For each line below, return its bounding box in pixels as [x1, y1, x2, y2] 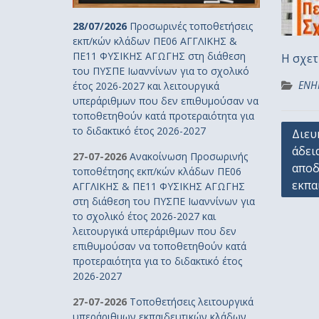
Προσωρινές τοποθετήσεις [130, 19, 253, 33]
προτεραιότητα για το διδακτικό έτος [73, 253, 242, 268]
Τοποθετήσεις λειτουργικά [130, 294, 253, 308]
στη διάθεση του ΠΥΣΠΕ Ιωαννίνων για [73, 194, 255, 208]
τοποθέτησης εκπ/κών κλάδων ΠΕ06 [73, 164, 241, 178]
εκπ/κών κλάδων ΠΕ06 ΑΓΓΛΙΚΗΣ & [73, 33, 237, 48]
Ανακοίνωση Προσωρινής [130, 149, 248, 163]
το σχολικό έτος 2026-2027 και [73, 209, 216, 223]
